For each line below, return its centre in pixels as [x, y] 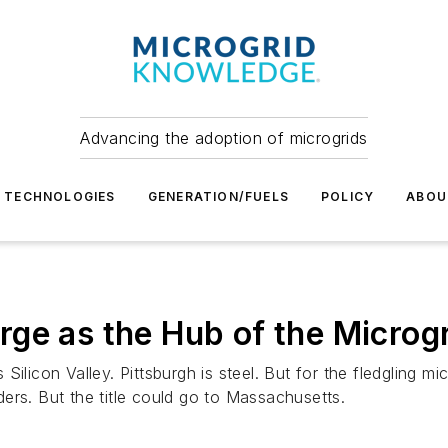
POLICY [347, 196]
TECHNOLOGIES [60, 196]
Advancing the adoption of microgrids [224, 138]
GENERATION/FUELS [218, 196]
